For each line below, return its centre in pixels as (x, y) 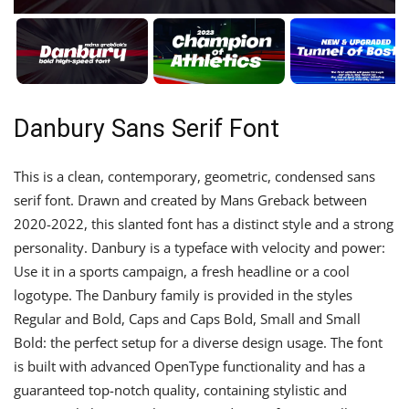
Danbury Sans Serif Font (147, 129)
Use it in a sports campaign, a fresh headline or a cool (182, 271)
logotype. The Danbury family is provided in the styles (183, 295)
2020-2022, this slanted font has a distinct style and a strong (204, 224)
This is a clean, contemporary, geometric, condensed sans (194, 176)
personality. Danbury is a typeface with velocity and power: (199, 247)
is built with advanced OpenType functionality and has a (189, 366)
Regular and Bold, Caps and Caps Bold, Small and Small (187, 319)
